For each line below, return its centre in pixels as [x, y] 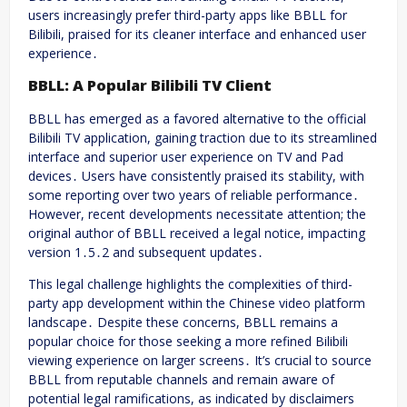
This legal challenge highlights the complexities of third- [190, 283]
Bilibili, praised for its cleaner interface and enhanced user [197, 34]
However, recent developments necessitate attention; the [197, 213]
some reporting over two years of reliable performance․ [194, 194]
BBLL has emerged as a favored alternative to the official [197, 118]
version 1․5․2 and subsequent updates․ [146, 252]
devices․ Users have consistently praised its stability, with [196, 175]
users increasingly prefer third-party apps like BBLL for [188, 15]
